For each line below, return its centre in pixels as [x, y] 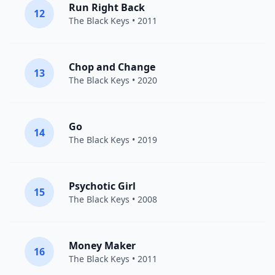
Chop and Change [112, 67]
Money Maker [102, 246]
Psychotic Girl [102, 186]
